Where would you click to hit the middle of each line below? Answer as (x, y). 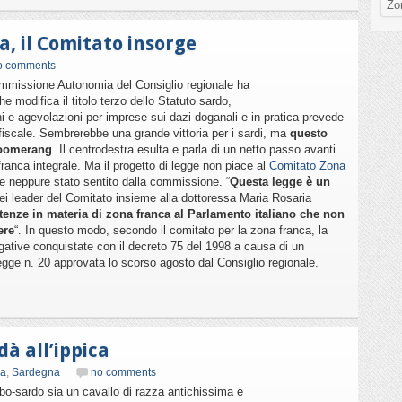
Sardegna (36, 372)
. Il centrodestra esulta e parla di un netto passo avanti (194, 149)
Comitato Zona (307, 166)
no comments (123, 372)
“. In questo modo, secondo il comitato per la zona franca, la (171, 230)
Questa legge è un (280, 182)
